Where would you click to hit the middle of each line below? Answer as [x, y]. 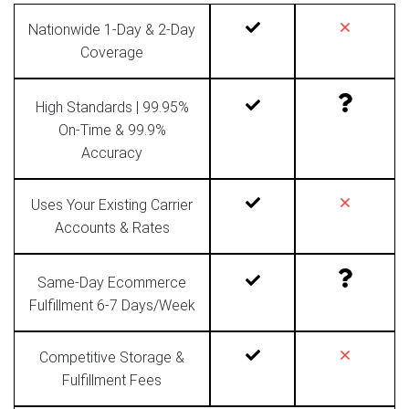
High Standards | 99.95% [112, 107]
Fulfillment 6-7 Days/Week [112, 305]
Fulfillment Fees [112, 380]
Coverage [112, 52]
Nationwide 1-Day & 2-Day [112, 29]
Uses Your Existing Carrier [112, 204]
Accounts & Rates [112, 227]
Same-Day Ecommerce [112, 282]
